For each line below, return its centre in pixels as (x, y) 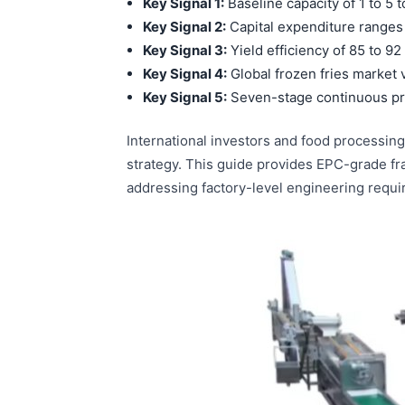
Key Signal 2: (184, 26)
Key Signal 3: (185, 50)
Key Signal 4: (185, 73)
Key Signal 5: (185, 97)
